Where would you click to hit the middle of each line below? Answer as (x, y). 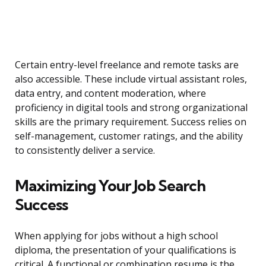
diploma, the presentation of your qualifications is (126, 250)
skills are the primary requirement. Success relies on (131, 122)
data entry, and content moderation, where (110, 94)
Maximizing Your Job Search (110, 186)
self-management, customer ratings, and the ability (129, 136)
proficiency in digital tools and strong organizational (131, 108)
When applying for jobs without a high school (116, 236)
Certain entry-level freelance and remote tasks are (127, 65)
